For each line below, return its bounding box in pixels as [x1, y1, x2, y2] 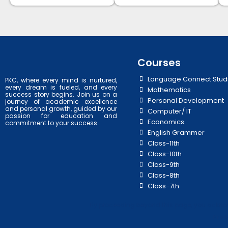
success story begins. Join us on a [5, 90, 118, 99]
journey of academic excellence [5, 97, 118, 106]
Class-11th [148, 138, 180, 148]
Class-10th [148, 149, 182, 159]
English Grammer [148, 127, 205, 137]
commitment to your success [5, 118, 97, 127]
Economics [148, 117, 185, 127]
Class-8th [148, 170, 180, 180]
